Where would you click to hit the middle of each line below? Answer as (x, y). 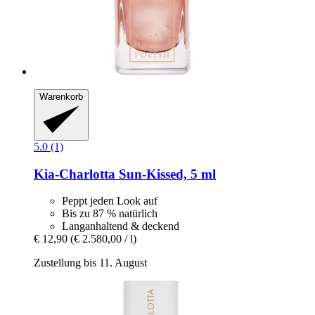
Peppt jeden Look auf (110, 201)
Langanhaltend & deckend (121, 226)
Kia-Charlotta (75, 174)
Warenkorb (61, 97)
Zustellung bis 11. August (90, 263)
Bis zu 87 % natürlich (110, 214)
